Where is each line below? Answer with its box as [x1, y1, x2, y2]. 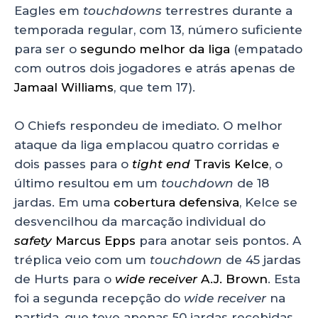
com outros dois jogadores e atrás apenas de [14, 61, 295, 76]
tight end [132, 157, 190, 172]
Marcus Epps [55, 234, 136, 248]
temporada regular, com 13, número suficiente [14, 23, 302, 38]
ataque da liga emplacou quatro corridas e [14, 138, 280, 153]
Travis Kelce [194, 157, 269, 172]
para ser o [14, 42, 80, 57]
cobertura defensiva [114, 195, 239, 210]
